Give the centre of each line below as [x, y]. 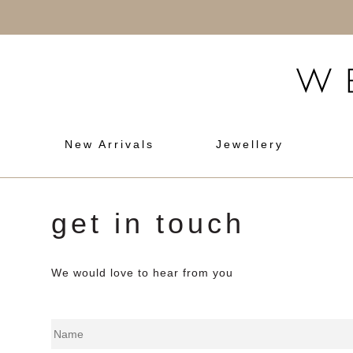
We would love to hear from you [142, 272]
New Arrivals [109, 144]
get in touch [148, 223]
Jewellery [249, 144]
